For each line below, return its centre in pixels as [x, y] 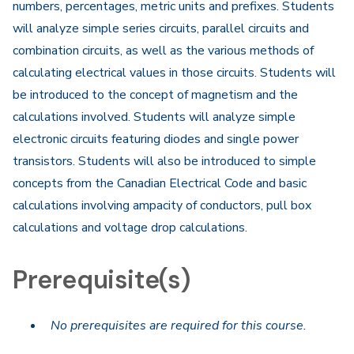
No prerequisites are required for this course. [179, 326]
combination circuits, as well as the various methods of [163, 51]
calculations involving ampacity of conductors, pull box [162, 205]
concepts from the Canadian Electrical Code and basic [160, 183]
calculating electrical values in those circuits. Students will [174, 73]
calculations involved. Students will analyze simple [154, 117]
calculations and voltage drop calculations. [130, 228]
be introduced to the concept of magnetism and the [155, 95]
